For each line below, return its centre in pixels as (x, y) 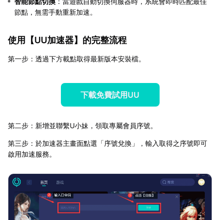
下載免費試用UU (110, 95)
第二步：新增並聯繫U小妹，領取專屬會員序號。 (82, 125)
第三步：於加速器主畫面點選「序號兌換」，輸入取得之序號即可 (108, 143)
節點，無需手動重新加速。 (55, 12)
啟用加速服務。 (32, 154)
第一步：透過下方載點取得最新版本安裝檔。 (77, 58)
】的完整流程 (100, 40)
